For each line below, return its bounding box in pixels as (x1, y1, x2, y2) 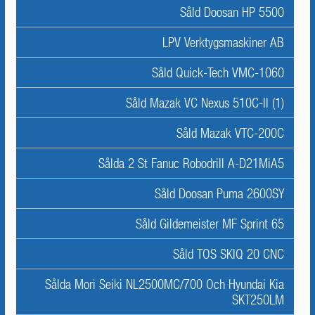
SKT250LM (232, 292, 284, 307)
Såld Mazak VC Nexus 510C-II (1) (126, 95, 284, 110)
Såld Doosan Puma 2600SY (155, 186, 284, 201)
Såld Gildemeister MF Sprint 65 (136, 216, 284, 231)
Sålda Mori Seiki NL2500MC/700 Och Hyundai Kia (45, 276, 284, 292)
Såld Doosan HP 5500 (180, 4, 284, 20)
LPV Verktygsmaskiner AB (162, 34, 284, 50)
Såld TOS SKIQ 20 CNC (173, 246, 284, 262)
